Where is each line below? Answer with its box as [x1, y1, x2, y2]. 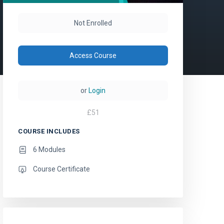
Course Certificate [33, 165, 90, 173]
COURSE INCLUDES [18, 127, 80, 135]
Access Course [69, 51, 116, 60]
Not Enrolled [74, 19, 112, 27]
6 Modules [33, 145, 65, 154]
